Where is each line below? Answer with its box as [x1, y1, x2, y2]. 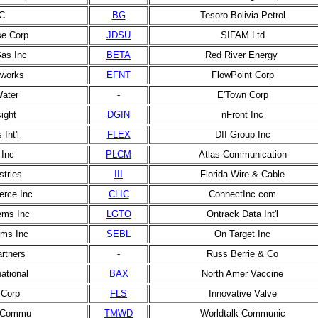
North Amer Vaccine [202, 268, 283, 279]
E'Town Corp [216, 89, 268, 100]
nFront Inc [221, 109, 263, 120]
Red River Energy [204, 50, 280, 60]
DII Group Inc [214, 129, 270, 140]
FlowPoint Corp [211, 70, 274, 80]
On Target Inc [214, 229, 270, 239]
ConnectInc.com [209, 189, 276, 199]
